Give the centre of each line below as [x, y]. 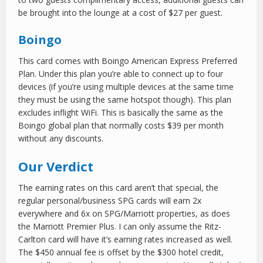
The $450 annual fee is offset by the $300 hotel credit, [121, 252]
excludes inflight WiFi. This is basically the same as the [121, 113]
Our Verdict [56, 166]
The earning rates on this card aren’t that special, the [119, 188]
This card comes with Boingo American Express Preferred [128, 61]
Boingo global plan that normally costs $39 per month [121, 126]
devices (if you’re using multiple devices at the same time [126, 87]
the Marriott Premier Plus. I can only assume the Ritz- [120, 227]
